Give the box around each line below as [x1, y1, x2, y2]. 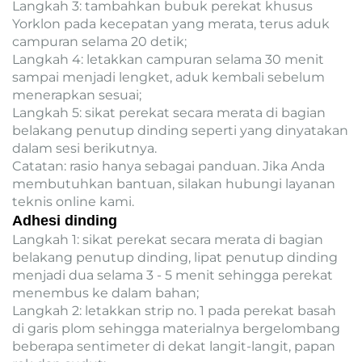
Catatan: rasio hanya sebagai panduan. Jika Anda [12, 158, 325, 175]
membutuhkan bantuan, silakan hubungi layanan [12, 176, 335, 192]
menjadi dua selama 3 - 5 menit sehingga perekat [12, 267, 333, 284]
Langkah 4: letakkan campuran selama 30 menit [12, 52, 324, 68]
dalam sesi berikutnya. [12, 141, 157, 157]
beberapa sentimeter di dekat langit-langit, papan [12, 339, 335, 355]
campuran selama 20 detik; [12, 34, 187, 50]
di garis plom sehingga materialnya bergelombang [12, 321, 340, 337]
